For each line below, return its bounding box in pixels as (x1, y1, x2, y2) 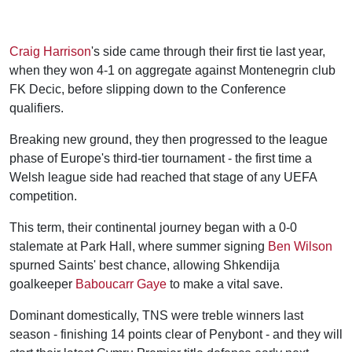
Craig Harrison (9, 44, 91, 58)
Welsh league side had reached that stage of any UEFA (9, 170, 317, 184)
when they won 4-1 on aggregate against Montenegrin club (9, 63, 335, 77)
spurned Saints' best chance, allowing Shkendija (9, 258, 280, 272)
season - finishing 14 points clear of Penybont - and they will (9, 327, 343, 341)
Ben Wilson (268, 239, 332, 253)
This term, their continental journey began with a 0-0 (9, 220, 297, 234)
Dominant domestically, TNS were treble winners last (9, 308, 303, 322)
